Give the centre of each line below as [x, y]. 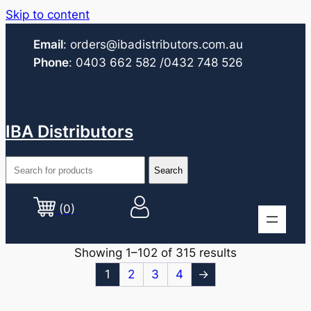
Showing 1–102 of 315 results [155, 252]
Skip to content [48, 15]
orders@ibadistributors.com [148, 44]
